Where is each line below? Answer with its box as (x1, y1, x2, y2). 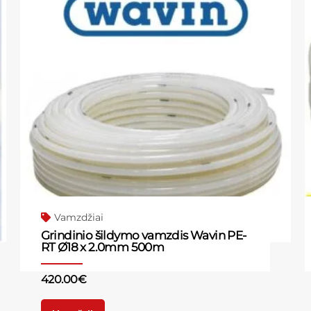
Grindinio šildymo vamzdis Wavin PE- (40, 228, 247, 242)
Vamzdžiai (53, 210, 103, 224)
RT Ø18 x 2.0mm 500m (40, 239, 165, 254)
